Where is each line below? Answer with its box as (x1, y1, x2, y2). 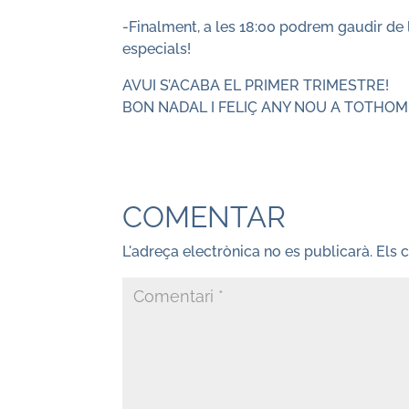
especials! (122, 40, 192, 58)
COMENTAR (122, 200, 287, 234)
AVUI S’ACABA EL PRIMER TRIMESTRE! (122, 77, 390, 94)
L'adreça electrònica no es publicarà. (122, 243, 373, 260)
